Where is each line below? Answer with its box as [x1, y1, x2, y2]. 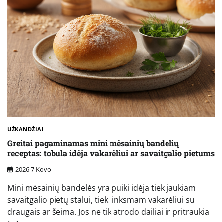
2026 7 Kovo [15, 165, 51, 174]
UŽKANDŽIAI [7, 125, 44, 133]
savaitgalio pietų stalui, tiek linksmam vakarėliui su [7, 194, 195, 205]
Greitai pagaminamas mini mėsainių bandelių [7, 138, 179, 149]
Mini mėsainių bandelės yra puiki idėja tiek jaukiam [7, 182, 196, 193]
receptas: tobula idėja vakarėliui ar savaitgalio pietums [7, 148, 215, 159]
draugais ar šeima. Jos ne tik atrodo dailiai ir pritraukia [7, 206, 209, 217]
